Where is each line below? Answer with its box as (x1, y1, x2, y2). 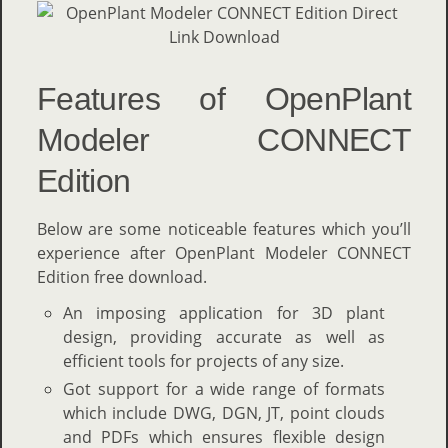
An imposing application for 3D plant (62, 302, 386, 324)
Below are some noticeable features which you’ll (37, 218, 411, 240)
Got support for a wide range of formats (62, 377, 386, 400)
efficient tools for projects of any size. (62, 350, 344, 372)
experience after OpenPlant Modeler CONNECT (37, 242, 411, 264)
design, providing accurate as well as (62, 326, 386, 348)
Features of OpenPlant (37, 81, 411, 117)
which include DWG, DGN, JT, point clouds (62, 401, 386, 424)
